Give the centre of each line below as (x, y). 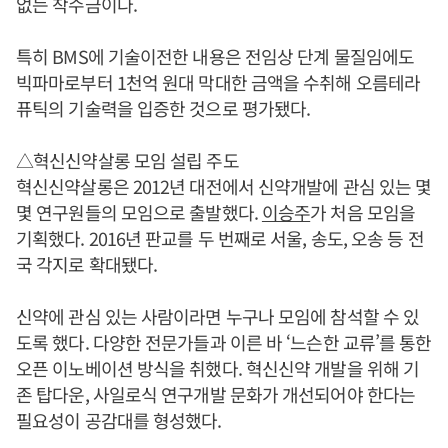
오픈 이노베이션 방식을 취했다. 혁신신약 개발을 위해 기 (218, 367)
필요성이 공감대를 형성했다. (119, 419)
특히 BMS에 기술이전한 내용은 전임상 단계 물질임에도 (215, 55)
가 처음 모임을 (363, 211)
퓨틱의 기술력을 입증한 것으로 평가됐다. (163, 107)
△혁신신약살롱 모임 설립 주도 (127, 159)
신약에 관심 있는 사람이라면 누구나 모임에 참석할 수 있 (218, 315)
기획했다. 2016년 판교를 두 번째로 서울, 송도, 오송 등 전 (220, 237)
